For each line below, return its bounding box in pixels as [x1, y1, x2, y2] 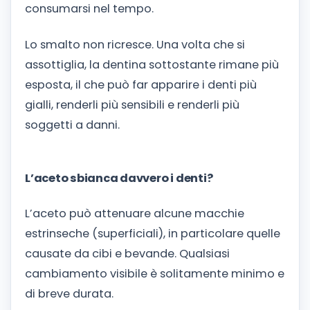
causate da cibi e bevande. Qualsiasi [25, 246, 230, 262]
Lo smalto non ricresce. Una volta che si [25, 36, 245, 53]
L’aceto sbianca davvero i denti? [25, 170, 213, 186]
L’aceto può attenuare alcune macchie [25, 206, 244, 222]
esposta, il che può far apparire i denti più [25, 76, 257, 93]
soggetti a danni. [25, 116, 120, 133]
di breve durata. [25, 286, 113, 302]
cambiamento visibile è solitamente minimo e [25, 266, 284, 282]
